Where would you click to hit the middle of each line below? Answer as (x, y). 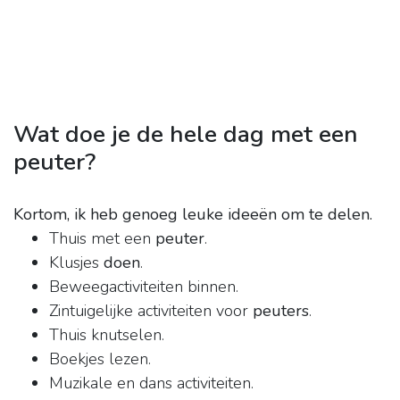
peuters (281, 311)
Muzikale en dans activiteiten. (151, 383)
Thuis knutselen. (107, 335)
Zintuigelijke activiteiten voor (151, 311)
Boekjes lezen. (100, 359)
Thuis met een (102, 239)
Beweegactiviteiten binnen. (144, 287)
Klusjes (76, 263)
